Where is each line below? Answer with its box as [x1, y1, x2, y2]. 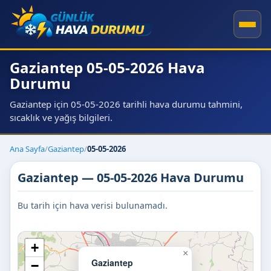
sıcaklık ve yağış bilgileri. [10, 111, 113, 123]
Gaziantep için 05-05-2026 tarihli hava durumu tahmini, [10, 98, 243, 110]
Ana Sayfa [10, 143, 45, 154]
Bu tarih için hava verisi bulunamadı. [18, 200, 168, 211]
